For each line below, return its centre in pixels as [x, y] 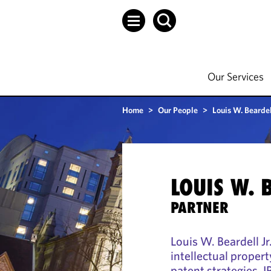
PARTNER [200, 207]
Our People [178, 110]
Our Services [236, 77]
